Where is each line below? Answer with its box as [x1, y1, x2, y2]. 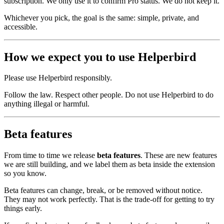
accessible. [4, 22, 37, 31]
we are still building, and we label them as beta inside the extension [4, 160, 215, 169]
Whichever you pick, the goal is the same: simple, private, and [4, 13, 199, 22]
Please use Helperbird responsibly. [4, 73, 112, 82]
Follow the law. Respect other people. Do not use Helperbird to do [4, 90, 213, 99]
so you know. [4, 169, 46, 178]
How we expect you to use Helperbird [4, 50, 196, 63]
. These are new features [140, 151, 217, 160]
